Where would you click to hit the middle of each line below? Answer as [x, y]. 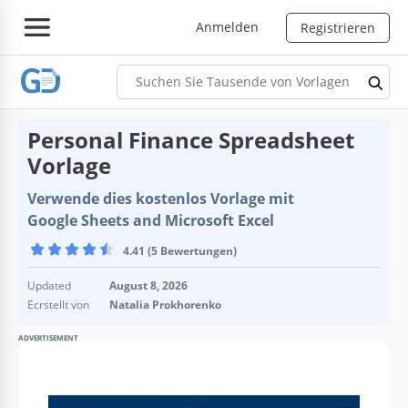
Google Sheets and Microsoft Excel [151, 220]
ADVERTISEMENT [48, 337]
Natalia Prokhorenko [165, 304]
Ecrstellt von [58, 304]
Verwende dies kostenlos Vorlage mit [161, 198]
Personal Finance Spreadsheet [191, 139]
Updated [49, 285]
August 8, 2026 [148, 285]
